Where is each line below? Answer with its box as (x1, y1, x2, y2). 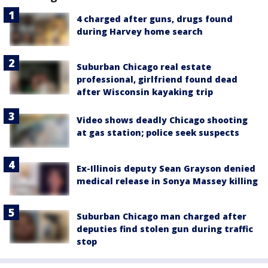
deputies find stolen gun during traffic (77, 223, 253, 234)
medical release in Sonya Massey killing (77, 175, 258, 187)
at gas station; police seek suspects (77, 127, 239, 139)
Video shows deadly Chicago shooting (77, 114, 248, 126)
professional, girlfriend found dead (77, 74, 237, 86)
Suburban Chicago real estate (77, 61, 211, 73)
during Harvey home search (77, 26, 203, 38)
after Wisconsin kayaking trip (77, 86, 213, 98)
